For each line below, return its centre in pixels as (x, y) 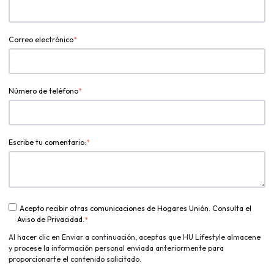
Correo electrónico (41, 40)
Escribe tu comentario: (47, 143)
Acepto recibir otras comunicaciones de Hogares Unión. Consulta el (135, 209)
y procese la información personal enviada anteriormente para (116, 248)
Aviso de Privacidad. (51, 220)
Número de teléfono (43, 91)
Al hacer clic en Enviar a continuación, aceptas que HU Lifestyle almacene (135, 237)
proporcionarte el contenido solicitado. (75, 259)
